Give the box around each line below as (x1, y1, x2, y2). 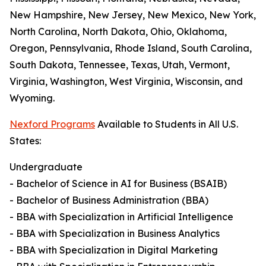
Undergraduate (9, 161, 83, 173)
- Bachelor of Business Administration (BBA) (9, 194, 208, 207)
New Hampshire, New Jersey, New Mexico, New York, (9, 9, 256, 21)
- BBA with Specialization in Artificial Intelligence (9, 211, 233, 223)
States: (9, 135, 41, 147)
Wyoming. (9, 92, 55, 104)
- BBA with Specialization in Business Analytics (9, 227, 220, 240)
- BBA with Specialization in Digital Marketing (9, 244, 218, 256)
